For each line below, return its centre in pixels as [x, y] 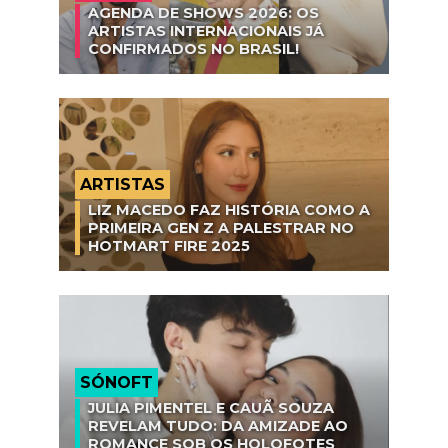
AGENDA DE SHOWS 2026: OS [203, 13]
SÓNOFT [116, 382]
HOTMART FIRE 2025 [169, 246]
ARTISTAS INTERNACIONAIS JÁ [206, 31]
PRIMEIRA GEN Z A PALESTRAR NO [221, 228]
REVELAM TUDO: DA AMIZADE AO [218, 425]
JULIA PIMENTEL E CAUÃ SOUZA [211, 407]
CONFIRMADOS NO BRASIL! [193, 49]
